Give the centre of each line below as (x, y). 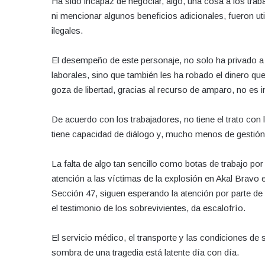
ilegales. (67, 30)
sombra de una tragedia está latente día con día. (145, 252)
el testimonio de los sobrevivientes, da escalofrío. (148, 208)
